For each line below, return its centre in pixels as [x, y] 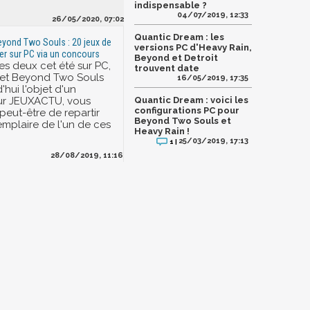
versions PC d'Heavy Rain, [193, 48]
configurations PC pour [187, 111]
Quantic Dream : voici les [191, 100]
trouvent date [167, 69]
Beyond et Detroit [176, 58]
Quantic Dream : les [179, 37]
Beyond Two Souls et [183, 121]
